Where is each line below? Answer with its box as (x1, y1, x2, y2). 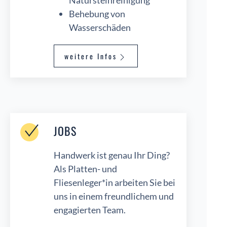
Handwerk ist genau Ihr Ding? (54, 149, 170, 161)
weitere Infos (64, 51, 117, 62)
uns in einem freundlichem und (54, 191, 174, 202)
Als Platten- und (54, 163, 117, 175)
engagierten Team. (54, 204, 126, 216)
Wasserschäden (69, 22, 131, 33)
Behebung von (69, 8, 125, 20)
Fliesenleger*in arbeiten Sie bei (54, 177, 175, 188)
